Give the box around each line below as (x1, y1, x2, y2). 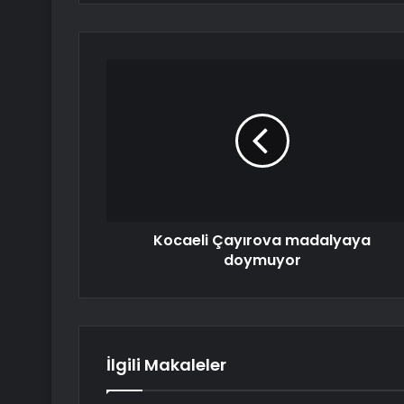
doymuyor (223, 250, 301, 271)
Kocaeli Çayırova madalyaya (153, 230, 371, 252)
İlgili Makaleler (106, 353, 226, 377)
